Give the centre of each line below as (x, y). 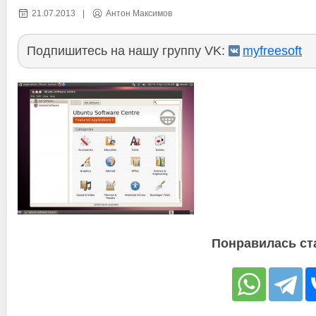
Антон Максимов (139, 13)
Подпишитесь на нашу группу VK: (128, 50)
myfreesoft (272, 50)
